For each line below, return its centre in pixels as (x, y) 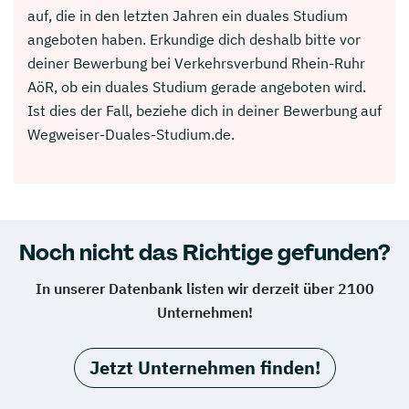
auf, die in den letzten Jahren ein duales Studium (188, 15)
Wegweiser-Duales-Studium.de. (131, 134)
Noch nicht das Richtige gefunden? (204, 252)
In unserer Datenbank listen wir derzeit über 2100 (204, 288)
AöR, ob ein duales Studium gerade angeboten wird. (197, 86)
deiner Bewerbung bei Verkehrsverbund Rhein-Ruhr (196, 63)
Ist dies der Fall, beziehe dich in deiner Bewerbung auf (204, 110)
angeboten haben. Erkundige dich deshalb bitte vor (194, 39)
